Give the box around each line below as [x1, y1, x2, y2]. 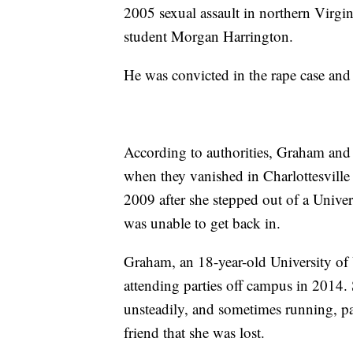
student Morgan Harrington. [124, 26, 293, 46]
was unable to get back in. [124, 213, 281, 233]
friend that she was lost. [124, 322, 265, 343]
